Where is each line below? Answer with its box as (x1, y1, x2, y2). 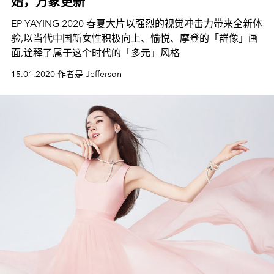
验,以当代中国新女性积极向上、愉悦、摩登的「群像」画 (11, 32, 258, 44)
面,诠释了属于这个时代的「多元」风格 (11, 47, 180, 59)
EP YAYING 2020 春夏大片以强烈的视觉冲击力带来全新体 (11, 18, 262, 29)
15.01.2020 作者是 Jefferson (11, 69, 122, 80)
